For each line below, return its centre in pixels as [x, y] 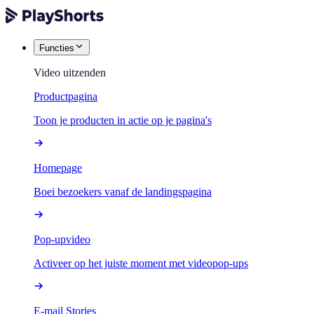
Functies [57, 48]
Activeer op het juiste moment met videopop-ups [141, 263]
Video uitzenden [70, 73]
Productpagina [66, 96]
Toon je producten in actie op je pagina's [123, 120]
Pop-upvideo [62, 239]
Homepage [58, 168]
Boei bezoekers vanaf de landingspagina [123, 192]
